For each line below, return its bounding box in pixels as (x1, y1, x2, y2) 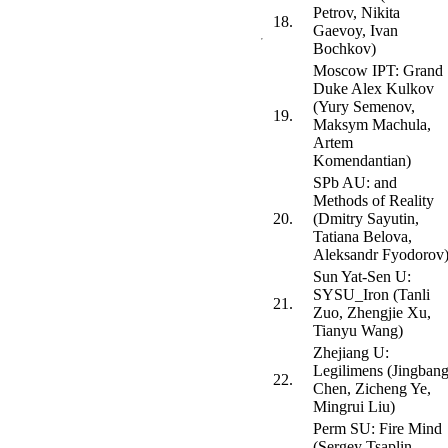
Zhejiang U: (313, 344, 389, 362)
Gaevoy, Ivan (313, 22, 398, 40)
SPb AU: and (313, 174, 397, 192)
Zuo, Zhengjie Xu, (313, 304, 431, 322)
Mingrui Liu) (313, 398, 395, 416)
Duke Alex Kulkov (313, 80, 434, 98)
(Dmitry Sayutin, (313, 210, 419, 228)
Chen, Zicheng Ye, (313, 380, 431, 398)
